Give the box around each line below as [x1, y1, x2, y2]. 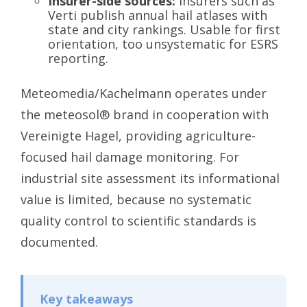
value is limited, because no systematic [21, 191, 251, 208]
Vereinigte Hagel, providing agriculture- [21, 127, 256, 144]
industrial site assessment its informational [21, 169, 280, 186]
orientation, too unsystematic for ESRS [48, 35, 278, 52]
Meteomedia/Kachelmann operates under [21, 84, 267, 101]
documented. [21, 233, 98, 250]
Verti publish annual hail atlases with [48, 6, 267, 23]
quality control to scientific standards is [21, 212, 256, 229]
